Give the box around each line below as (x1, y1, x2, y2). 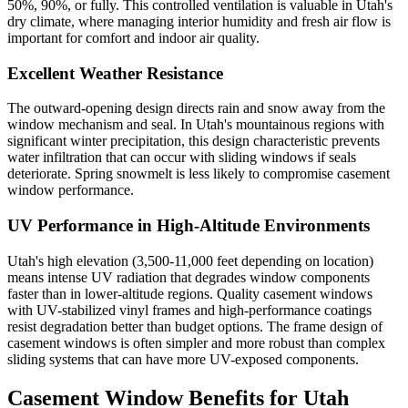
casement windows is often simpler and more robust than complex (7, 334, 385, 351)
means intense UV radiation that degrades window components (7, 269, 370, 285)
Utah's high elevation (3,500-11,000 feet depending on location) (7, 252, 373, 269)
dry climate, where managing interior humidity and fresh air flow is (7, 13, 391, 29)
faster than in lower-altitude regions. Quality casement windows (7, 285, 372, 301)
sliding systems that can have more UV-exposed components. (7, 351, 359, 367)
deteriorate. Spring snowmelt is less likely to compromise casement (7, 166, 390, 182)
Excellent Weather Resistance (7, 63, 223, 83)
